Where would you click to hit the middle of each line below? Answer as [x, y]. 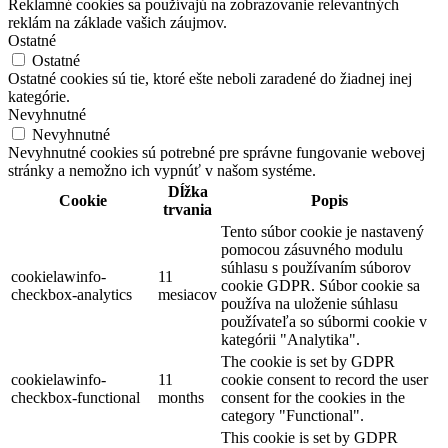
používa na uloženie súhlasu [309, 303]
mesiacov [187, 294]
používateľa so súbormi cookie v [324, 321]
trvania [187, 209]
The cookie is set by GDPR [308, 361]
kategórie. [39, 96]
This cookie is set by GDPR [309, 437]
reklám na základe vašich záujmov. [117, 22]
